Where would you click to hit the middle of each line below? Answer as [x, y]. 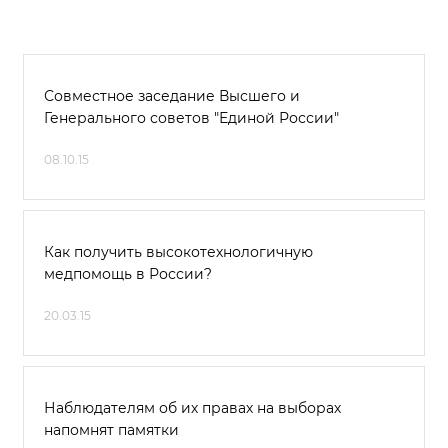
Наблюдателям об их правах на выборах [192, 408]
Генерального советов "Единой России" [191, 118]
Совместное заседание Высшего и [172, 96]
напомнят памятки [111, 430]
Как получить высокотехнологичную [178, 252]
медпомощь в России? [128, 274]
